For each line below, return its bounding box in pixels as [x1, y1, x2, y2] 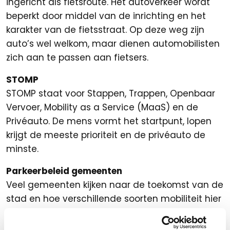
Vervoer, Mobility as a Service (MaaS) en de [6, 101, 198, 113]
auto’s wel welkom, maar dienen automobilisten [6, 37, 220, 50]
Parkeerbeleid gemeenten [6, 165, 122, 177]
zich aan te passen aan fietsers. [6, 51, 148, 64]
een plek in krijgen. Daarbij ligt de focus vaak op [6, 206, 217, 219]
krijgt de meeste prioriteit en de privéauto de [6, 129, 205, 141]
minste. [6, 143, 39, 155]
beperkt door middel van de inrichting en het [6, 10, 206, 22]
